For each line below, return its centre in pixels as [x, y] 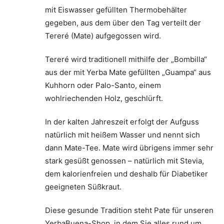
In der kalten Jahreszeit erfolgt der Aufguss [122, 122]
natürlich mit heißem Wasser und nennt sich [122, 135]
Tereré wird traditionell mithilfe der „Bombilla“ [126, 59]
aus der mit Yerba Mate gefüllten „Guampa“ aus [128, 72]
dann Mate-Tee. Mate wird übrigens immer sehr [129, 148]
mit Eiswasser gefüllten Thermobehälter [116, 10]
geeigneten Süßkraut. [83, 187]
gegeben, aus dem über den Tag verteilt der [123, 23]
